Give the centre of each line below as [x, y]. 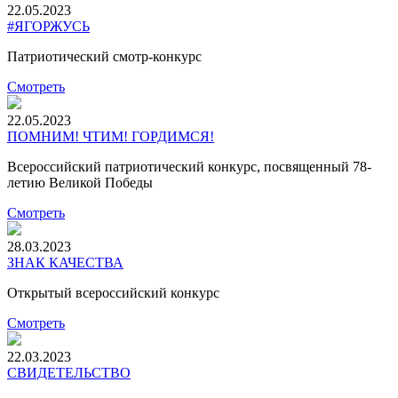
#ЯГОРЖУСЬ [48, 27]
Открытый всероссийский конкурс [113, 293]
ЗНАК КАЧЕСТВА [65, 263]
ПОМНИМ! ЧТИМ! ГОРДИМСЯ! [111, 137]
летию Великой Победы [80, 183]
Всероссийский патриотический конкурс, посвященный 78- [189, 167]
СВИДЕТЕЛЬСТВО [69, 373]
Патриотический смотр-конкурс [104, 57]
